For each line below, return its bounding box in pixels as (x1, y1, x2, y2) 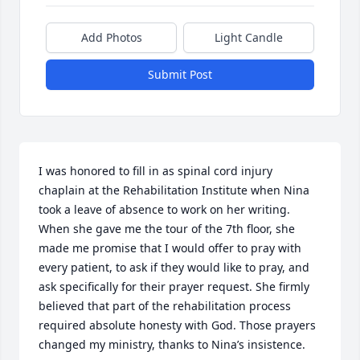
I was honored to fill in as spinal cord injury (39, 163, 272, 178)
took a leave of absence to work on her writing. (39, 202, 290, 217)
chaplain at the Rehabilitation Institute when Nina (39, 182, 309, 198)
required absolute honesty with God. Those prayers (39, 317, 316, 333)
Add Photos (80, 30, 142, 45)
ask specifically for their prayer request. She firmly (39, 279, 309, 294)
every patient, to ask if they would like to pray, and (39, 260, 309, 275)
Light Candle (215, 30, 283, 45)
